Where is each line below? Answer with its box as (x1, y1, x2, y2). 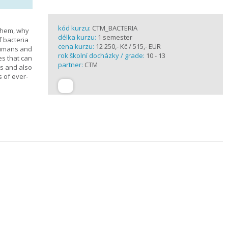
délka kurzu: (58, 33, 98, 42)
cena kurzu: (58, 42, 94, 51)
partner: (58, 60, 84, 69)
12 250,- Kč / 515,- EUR (94, 42, 161, 51)
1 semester (98, 33, 132, 42)
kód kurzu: (58, 23, 92, 33)
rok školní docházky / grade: (58, 51, 146, 60)
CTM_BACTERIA (92, 23, 137, 33)
